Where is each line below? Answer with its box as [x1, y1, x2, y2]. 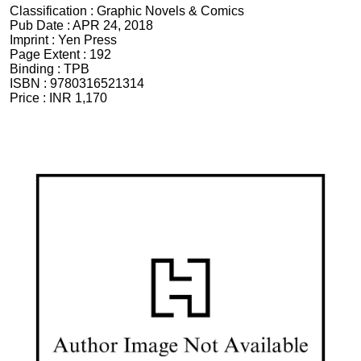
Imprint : [10, 33, 58, 48]
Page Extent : [10, 48, 89, 62]
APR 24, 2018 [73, 19, 153, 33]
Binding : [10, 62, 64, 77]
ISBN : [10, 77, 50, 91]
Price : [10, 91, 49, 106]
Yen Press [58, 33, 117, 48]
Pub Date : [10, 19, 73, 33]
